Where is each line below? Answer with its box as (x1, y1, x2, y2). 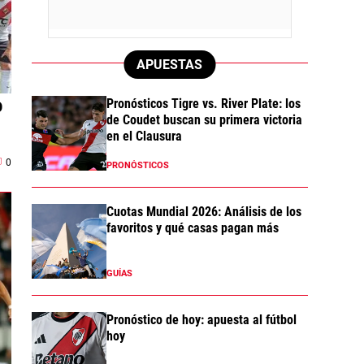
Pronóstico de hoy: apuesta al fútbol (106, 311, 297, 327)
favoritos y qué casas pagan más (106, 219, 279, 236)
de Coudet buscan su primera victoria (106, 111, 302, 128)
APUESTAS (136, 56, 202, 72)
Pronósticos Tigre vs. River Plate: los (106, 95, 301, 111)
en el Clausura (106, 128, 182, 144)
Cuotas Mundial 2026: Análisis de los (106, 203, 301, 219)
